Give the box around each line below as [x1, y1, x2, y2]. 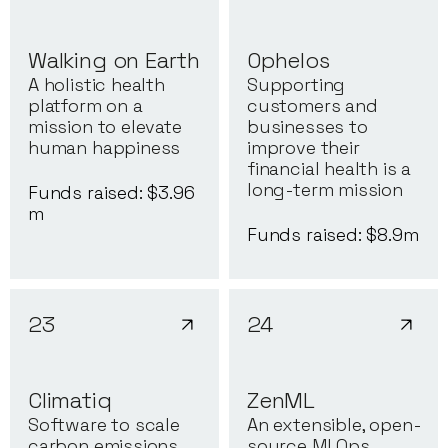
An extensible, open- [247, 413, 422, 437]
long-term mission [247, 178, 403, 202]
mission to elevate [28, 115, 182, 139]
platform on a [28, 94, 143, 118]
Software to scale [28, 413, 180, 437]
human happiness [28, 136, 181, 160]
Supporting [247, 73, 346, 97]
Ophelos [247, 46, 330, 75]
